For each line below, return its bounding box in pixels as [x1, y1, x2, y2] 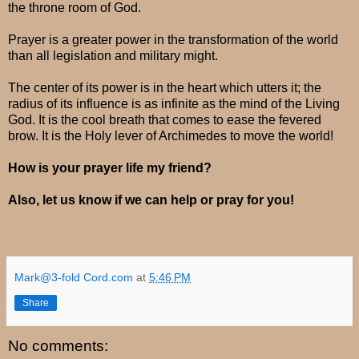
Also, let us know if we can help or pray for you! [8, 192, 297, 207]
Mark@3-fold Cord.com [14, 270, 133, 284]
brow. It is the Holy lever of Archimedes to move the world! [8, 128, 337, 143]
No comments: [8, 337, 108, 354]
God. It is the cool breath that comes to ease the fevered [8, 112, 321, 127]
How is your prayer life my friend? [8, 160, 212, 175]
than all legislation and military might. [8, 48, 221, 63]
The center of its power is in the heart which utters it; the [8, 80, 321, 95]
